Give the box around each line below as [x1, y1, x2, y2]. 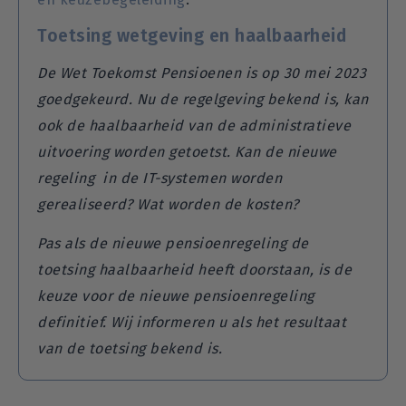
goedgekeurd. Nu [37, 90, 156, 108]
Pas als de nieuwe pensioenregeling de [37, 234, 309, 252]
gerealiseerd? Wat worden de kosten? [37, 195, 303, 213]
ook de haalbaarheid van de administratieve [37, 116, 351, 134]
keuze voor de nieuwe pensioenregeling [37, 286, 314, 304]
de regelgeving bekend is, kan [155, 90, 369, 108]
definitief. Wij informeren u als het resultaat [37, 313, 346, 331]
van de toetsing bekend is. [37, 339, 222, 357]
